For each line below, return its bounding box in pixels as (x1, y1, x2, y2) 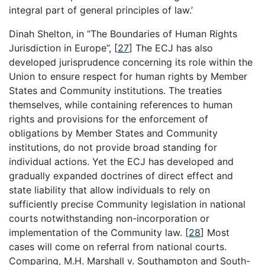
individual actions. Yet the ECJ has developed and (9, 156, 234, 168)
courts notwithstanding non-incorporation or (9, 212, 209, 225)
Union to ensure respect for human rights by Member (9, 70, 247, 83)
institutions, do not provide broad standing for (9, 141, 217, 154)
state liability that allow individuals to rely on (9, 184, 210, 196)
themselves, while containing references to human (9, 99, 232, 111)
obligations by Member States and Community (9, 127, 218, 140)
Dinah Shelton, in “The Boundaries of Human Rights (9, 28, 237, 40)
